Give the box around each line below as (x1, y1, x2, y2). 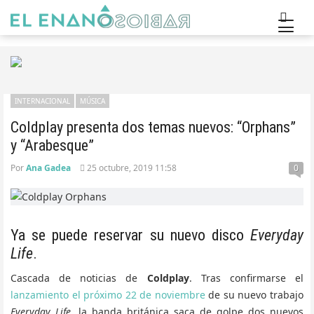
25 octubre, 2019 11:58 (85, 162, 177, 174)
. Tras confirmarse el (189, 271, 304, 285)
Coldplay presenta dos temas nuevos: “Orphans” (11, 118, 296, 136)
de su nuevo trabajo (205, 288, 304, 302)
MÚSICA (80, 96, 105, 106)
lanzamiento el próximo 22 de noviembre (11, 288, 205, 302)
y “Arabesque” (11, 137, 94, 154)
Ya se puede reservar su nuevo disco (11, 226, 250, 245)
